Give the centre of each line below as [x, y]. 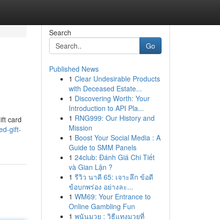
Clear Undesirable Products [117, 79]
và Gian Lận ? [90, 167]
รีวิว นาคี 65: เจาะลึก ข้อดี [114, 177]
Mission [80, 128]
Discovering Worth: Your [112, 98]
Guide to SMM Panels [102, 147]
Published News [74, 69]
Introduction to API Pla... [106, 108]
